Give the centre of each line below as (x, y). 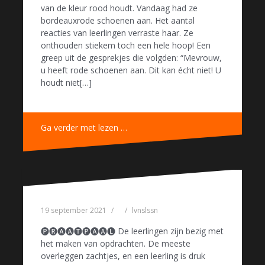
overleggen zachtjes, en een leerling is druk (123, 256)
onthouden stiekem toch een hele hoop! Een (126, 45)
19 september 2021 (74, 210)
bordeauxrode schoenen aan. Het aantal (118, 20)
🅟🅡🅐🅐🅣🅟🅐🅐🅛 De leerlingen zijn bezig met (132, 231)
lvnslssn (145, 210)
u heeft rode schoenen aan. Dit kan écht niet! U (131, 70)
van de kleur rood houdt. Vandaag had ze (119, 8)
